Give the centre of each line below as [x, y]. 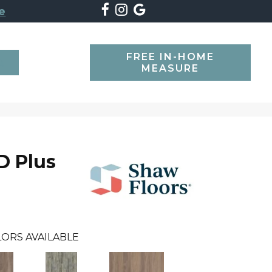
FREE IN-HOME [171, 56]
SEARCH [29, 59]
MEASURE [171, 68]
